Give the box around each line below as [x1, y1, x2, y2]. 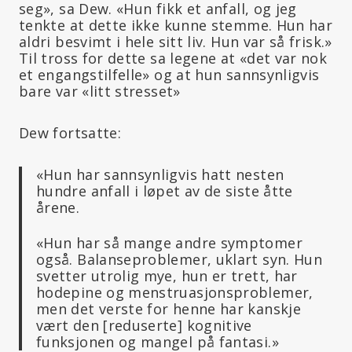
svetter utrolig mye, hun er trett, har [36, 266, 298, 285]
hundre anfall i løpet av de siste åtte [36, 181, 293, 200]
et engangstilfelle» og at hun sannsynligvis [19, 64, 320, 84]
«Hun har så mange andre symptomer [36, 233, 302, 252]
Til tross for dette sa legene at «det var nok [19, 48, 328, 68]
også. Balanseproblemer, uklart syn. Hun [36, 249, 323, 269]
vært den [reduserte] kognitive [36, 315, 252, 335]
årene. [36, 197, 80, 217]
